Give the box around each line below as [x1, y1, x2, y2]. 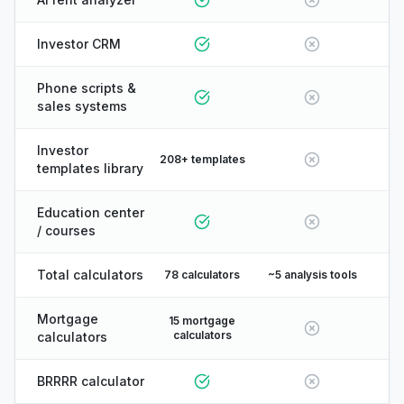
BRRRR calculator [37, 373, 144, 389]
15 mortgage [169, 314, 235, 327]
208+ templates [159, 152, 245, 166]
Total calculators [37, 267, 143, 282]
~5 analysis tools [267, 268, 357, 281]
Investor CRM [37, 36, 121, 51]
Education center [37, 205, 144, 220]
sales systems [37, 98, 127, 114]
